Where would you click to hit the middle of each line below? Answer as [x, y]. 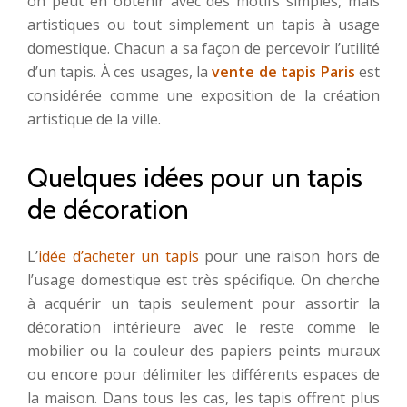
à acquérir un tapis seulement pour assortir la [203, 303]
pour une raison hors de [289, 256]
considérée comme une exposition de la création [203, 95]
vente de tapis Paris [283, 72]
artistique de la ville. [94, 119]
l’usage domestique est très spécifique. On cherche [203, 280]
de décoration [108, 209]
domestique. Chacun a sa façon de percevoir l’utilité [203, 48]
